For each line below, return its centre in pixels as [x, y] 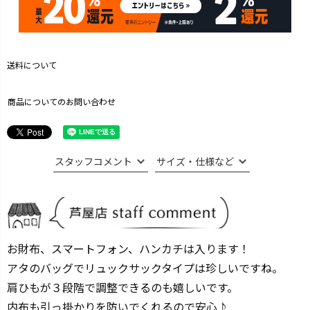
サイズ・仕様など [195, 161]
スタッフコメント [93, 161]
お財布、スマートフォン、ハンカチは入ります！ [128, 248]
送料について [32, 65]
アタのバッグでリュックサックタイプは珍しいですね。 [145, 268]
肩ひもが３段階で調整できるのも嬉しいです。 [122, 287]
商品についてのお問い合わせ [62, 101]
